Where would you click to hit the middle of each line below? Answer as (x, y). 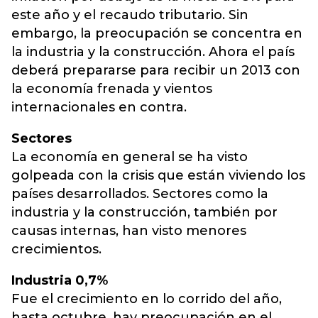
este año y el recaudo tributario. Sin (130, 15)
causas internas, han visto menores (129, 231)
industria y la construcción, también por (144, 212)
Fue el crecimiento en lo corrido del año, (147, 299)
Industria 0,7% (60, 280)
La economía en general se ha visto (130, 157)
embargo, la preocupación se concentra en (157, 33)
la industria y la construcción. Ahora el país (153, 52)
